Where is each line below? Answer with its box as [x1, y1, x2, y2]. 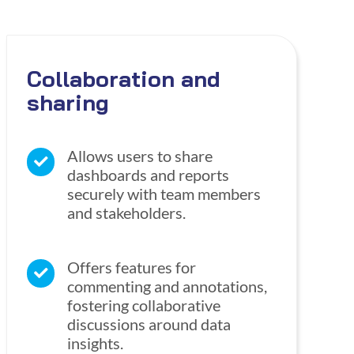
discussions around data [67, 314, 232, 334]
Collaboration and [26, 65, 220, 93]
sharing [26, 88, 109, 117]
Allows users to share [67, 146, 213, 166]
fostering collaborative [67, 296, 221, 315]
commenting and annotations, [67, 277, 268, 296]
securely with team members [67, 184, 262, 204]
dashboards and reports [67, 165, 230, 185]
